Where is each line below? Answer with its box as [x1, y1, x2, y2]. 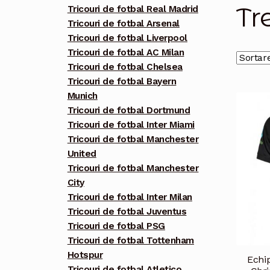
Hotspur [67, 250, 103, 261]
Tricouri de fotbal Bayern [67, 76, 177, 87]
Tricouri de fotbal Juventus [67, 206, 187, 218]
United [67, 148, 96, 160]
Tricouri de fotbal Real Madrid [67, 4, 198, 15]
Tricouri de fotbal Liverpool [67, 33, 187, 44]
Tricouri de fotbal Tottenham [67, 235, 194, 246]
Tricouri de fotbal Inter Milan [67, 192, 192, 203]
